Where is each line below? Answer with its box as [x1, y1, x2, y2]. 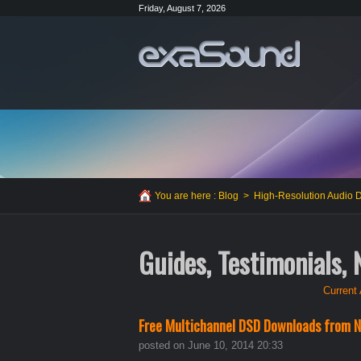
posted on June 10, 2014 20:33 [139, 339, 283, 352]
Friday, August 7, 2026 [139, 3, 226, 13]
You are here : [155, 190, 218, 202]
